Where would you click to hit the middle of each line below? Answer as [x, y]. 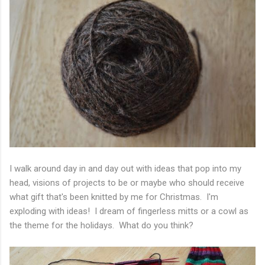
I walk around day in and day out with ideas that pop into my [125, 169]
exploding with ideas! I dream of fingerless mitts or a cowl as [129, 211]
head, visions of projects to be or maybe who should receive [127, 183]
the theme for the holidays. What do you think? [101, 226]
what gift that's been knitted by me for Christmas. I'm [114, 197]
